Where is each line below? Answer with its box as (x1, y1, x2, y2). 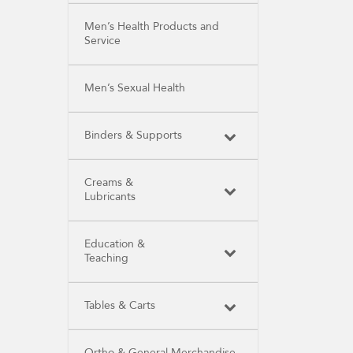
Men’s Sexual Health (84, 80, 185, 95)
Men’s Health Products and (84, 19, 219, 34)
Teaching (84, 251, 128, 266)
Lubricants (84, 189, 136, 204)
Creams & (84, 175, 133, 190)
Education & (84, 236, 145, 251)
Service (84, 33, 121, 48)
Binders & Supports (84, 128, 182, 143)
